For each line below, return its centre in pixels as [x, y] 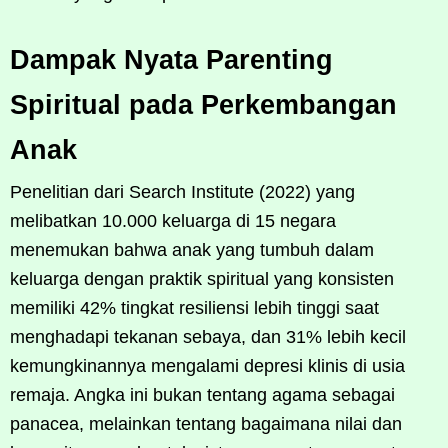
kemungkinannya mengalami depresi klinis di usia [207, 365]
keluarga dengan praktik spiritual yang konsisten [202, 278]
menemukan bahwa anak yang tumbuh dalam [192, 249]
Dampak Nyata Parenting [171, 59]
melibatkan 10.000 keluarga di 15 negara [173, 220]
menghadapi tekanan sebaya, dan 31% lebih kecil [208, 336]
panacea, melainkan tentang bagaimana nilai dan [206, 423]
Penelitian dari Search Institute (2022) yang [182, 191]
